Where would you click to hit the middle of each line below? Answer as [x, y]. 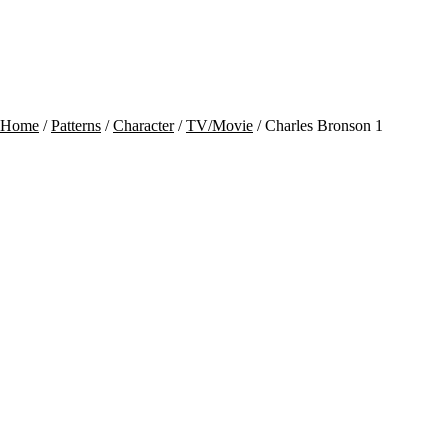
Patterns [76, 125]
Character [143, 125]
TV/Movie [219, 125]
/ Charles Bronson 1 [318, 125]
